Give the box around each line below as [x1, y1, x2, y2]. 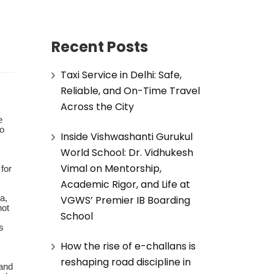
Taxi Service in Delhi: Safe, [60, 67, 182, 82]
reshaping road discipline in [60, 254, 191, 269]
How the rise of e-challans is [60, 239, 196, 253]
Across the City [60, 99, 134, 114]
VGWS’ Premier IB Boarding [60, 193, 190, 207]
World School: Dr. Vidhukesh [60, 145, 193, 160]
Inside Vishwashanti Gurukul [60, 129, 193, 144]
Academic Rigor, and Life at [60, 177, 190, 191]
